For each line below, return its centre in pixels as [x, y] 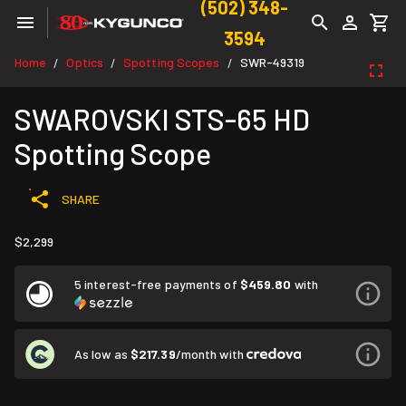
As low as [102, 353]
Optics [85, 62]
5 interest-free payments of [157, 284]
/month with [211, 353]
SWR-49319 [272, 62]
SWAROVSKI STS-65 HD [162, 119]
